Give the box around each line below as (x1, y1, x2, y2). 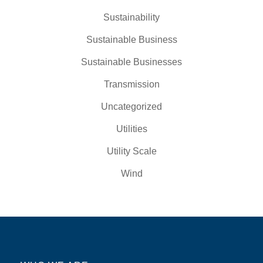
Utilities (116, 124, 147, 134)
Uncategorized (101, 102, 162, 112)
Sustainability (103, 12, 160, 23)
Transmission (103, 79, 160, 90)
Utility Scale (106, 146, 157, 157)
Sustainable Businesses (81, 57, 182, 68)
